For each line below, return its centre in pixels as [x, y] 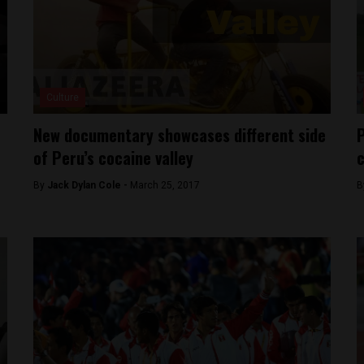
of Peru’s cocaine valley [114, 158]
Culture [63, 97]
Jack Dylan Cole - [89, 185]
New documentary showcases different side [180, 135]
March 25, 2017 [165, 185]
